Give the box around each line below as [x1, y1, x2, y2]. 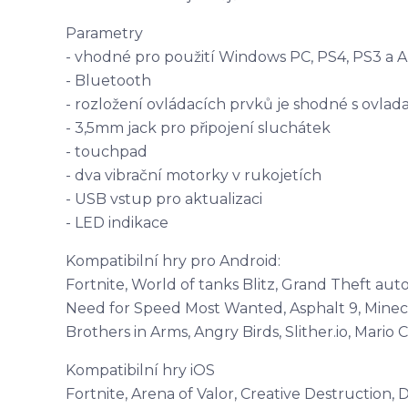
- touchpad [66, 143, 148, 160]
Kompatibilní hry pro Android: [66, 252, 280, 270]
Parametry [66, 25, 143, 42]
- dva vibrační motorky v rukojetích [66, 167, 321, 184]
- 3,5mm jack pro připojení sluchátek [66, 119, 331, 137]
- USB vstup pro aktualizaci [66, 190, 262, 208]
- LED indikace [66, 214, 168, 231]
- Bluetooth [66, 72, 151, 89]
